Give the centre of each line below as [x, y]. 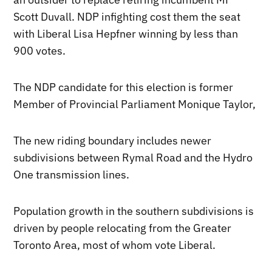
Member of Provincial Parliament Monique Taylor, [135, 104]
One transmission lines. [72, 175]
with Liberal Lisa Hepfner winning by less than [126, 34]
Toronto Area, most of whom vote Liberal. [115, 245]
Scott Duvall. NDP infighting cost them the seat [127, 17]
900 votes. [40, 51]
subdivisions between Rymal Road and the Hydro [133, 158]
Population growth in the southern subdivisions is [134, 211]
